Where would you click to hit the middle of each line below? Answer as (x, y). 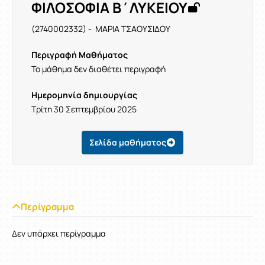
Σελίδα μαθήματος (128, 142)
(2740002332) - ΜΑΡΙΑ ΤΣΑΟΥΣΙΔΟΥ (101, 29)
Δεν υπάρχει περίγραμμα (59, 233)
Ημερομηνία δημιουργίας (84, 95)
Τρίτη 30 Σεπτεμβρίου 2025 (84, 109)
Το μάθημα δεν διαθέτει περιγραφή (98, 69)
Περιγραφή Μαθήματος (80, 55)
